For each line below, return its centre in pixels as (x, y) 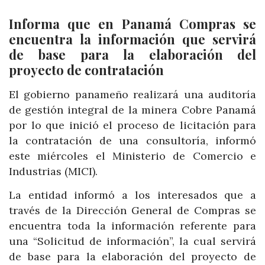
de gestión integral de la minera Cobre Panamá (132, 110)
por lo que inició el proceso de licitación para (132, 125)
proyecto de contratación (86, 70)
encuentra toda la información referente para (132, 225)
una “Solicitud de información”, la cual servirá (132, 241)
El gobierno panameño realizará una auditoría (132, 95)
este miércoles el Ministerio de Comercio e (132, 156)
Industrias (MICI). (53, 172)
